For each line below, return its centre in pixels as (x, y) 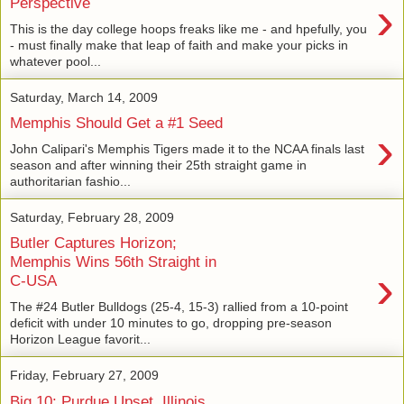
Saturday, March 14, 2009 (84, 97)
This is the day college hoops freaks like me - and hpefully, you (188, 28)
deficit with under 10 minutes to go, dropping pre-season (171, 323)
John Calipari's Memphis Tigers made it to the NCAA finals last (187, 148)
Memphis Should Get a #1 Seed (116, 123)
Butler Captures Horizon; (93, 243)
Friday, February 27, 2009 (84, 375)
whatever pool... (55, 61)
